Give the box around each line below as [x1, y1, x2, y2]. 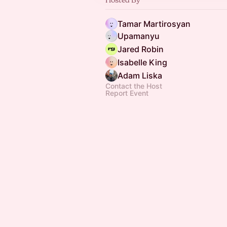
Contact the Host [105, 82, 162, 90]
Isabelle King [118, 57, 167, 67]
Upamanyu [118, 31, 160, 41]
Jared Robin [118, 44, 164, 54]
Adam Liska [118, 70, 162, 81]
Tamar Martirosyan [118, 19, 191, 29]
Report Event [105, 89, 148, 97]
